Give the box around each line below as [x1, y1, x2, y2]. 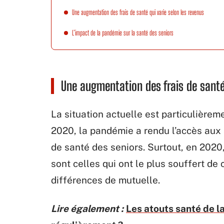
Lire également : [51, 203, 123, 214]
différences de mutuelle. [51, 174, 160, 185]
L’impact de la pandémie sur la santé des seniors [72, 28, 173, 37]
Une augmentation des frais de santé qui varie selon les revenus [72, 8, 204, 16]
